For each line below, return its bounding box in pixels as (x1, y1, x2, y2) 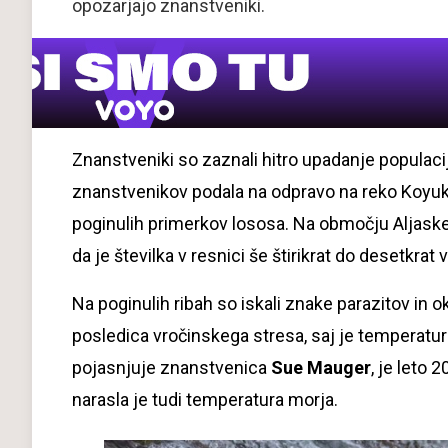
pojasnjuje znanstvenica (72, 357, 271, 378)
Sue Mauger (271, 357, 371, 378)
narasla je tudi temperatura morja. (72, 389, 338, 410)
